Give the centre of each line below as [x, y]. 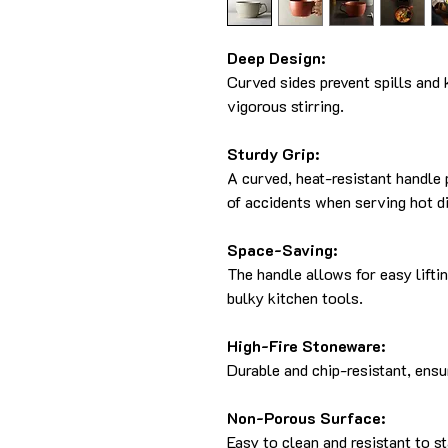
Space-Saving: [282, 250]
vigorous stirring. [285, 106]
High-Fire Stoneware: [306, 346]
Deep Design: [276, 58]
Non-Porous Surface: [306, 418]
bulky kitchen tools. [295, 298]
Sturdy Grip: [273, 154]
